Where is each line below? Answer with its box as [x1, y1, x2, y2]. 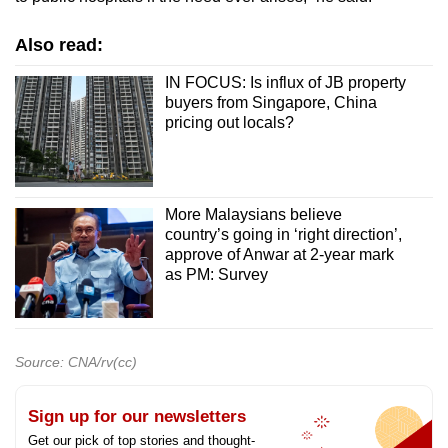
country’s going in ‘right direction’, [164, 225, 402, 243]
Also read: [15, 35, 103, 56]
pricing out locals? [164, 114, 294, 132]
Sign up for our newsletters [28, 407, 246, 427]
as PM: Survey [164, 265, 268, 283]
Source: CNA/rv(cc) [15, 354, 137, 371]
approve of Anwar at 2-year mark [164, 245, 394, 263]
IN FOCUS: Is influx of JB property [164, 74, 406, 92]
